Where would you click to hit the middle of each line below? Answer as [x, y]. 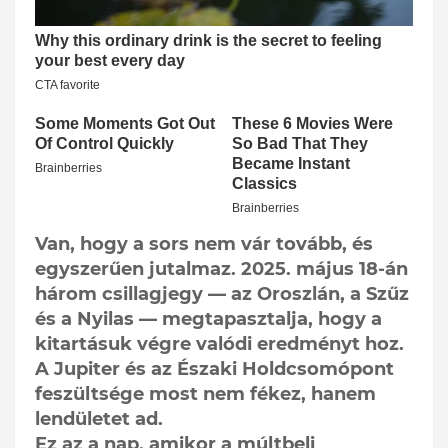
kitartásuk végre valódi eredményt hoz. [219, 344]
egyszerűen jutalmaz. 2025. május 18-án [221, 269]
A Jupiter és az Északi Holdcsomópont [214, 369]
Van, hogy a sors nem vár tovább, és [204, 244]
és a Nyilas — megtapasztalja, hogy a [208, 319]
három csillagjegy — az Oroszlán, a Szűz [222, 294]
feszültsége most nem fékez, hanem [205, 394]
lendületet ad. [99, 419]
